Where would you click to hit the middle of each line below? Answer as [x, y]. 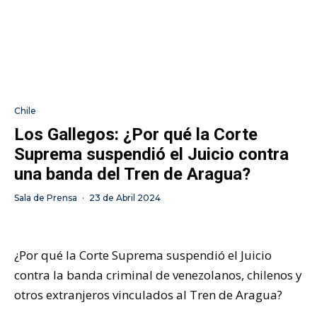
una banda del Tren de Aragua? [132, 174]
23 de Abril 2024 [125, 197]
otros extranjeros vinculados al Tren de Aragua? [148, 294]
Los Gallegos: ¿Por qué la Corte [136, 134]
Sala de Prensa [46, 197]
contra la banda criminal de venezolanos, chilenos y [158, 275]
